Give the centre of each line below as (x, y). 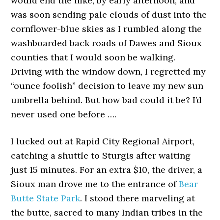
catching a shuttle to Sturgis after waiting (101, 156)
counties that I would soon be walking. (93, 57)
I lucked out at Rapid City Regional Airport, (103, 141)
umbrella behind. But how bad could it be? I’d (107, 100)
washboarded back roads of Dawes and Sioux (107, 43)
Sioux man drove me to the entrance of (95, 184)
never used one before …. (64, 114)
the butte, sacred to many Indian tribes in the (107, 213)
